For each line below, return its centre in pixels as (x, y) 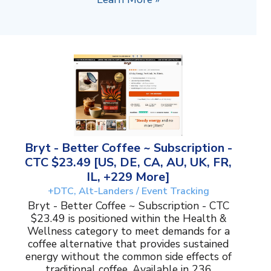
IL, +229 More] (128, 177)
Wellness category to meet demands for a (128, 231)
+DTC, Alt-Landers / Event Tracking (128, 191)
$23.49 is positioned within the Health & (128, 219)
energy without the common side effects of (128, 257)
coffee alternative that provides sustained (128, 244)
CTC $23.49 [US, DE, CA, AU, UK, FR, (128, 163)
